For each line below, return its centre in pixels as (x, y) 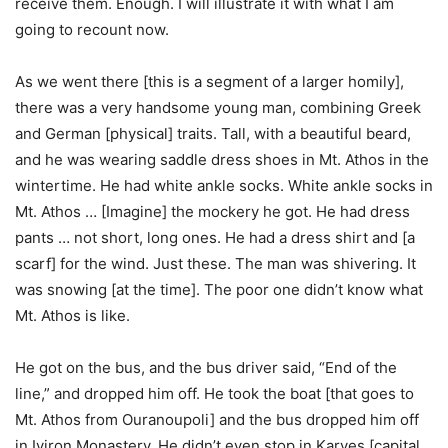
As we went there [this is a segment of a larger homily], (209, 81)
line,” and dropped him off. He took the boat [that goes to (214, 393)
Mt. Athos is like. (72, 315)
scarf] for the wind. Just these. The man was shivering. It (215, 263)
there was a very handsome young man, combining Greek (218, 107)
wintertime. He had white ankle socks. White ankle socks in (224, 185)
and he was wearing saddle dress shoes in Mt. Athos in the (222, 159)
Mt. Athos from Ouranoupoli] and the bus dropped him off (217, 419)
